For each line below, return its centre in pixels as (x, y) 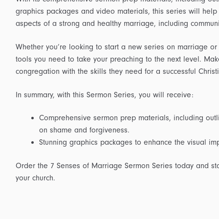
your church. (35, 178)
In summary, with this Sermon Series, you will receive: (104, 95)
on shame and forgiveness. (84, 130)
